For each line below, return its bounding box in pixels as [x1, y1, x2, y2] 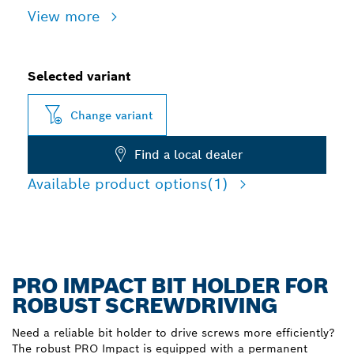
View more [28, 7, 104, 25]
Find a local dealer [134, 147, 243, 162]
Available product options [28, 175, 207, 193]
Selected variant [28, 68, 131, 85]
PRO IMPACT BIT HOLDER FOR [12, 272, 328, 299]
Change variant [70, 107, 153, 122]
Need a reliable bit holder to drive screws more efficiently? [12, 326, 335, 340]
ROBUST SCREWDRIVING [12, 292, 278, 319]
